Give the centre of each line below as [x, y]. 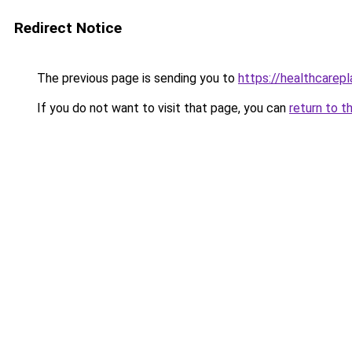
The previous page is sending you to [136, 78]
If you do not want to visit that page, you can [161, 108]
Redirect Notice [68, 28]
